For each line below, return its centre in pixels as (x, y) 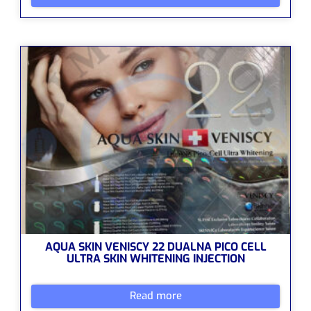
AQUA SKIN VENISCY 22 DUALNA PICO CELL (155, 246)
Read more (155, 296)
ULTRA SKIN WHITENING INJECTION (155, 258)
